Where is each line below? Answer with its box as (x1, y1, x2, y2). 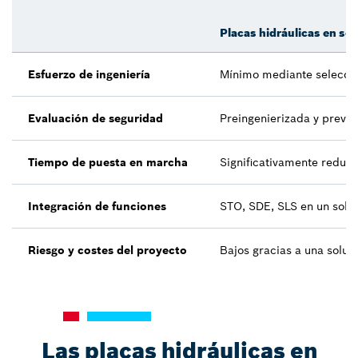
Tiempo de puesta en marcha (28, 155, 188, 169)
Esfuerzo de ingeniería (28, 67, 150, 82)
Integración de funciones (28, 199, 166, 213)
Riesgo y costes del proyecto (28, 243, 187, 257)
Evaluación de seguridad (28, 111, 163, 125)
